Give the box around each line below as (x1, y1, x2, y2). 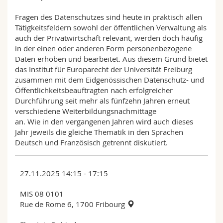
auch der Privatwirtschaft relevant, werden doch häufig (15, 32, 203, 43)
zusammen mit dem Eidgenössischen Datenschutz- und (15, 74, 204, 85)
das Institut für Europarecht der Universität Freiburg (15, 64, 192, 74)
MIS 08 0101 (20, 188, 64, 199)
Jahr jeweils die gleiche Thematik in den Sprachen (15, 126, 183, 137)
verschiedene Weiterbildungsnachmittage (15, 106, 156, 116)
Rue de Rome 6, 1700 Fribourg (20, 199, 127, 209)
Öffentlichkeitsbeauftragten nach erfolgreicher (15, 85, 173, 95)
